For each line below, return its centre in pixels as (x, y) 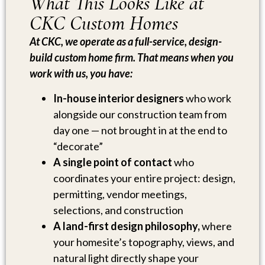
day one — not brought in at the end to (140, 130)
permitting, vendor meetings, (120, 194)
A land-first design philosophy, (127, 226)
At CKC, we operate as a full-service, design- (126, 42)
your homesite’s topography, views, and (144, 242)
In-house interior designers (119, 98)
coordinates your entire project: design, (144, 178)
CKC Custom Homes (104, 24)
